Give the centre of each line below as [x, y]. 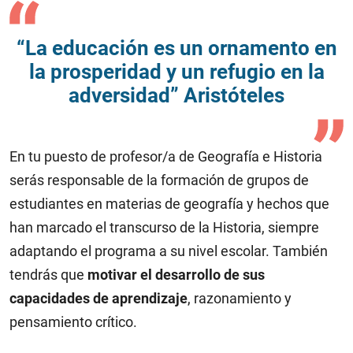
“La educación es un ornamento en [176, 48]
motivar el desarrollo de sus [176, 275]
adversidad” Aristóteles [176, 96]
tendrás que [48, 275]
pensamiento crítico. [73, 322]
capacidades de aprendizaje [98, 299]
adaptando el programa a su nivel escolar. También [169, 251]
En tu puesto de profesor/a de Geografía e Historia [166, 157]
